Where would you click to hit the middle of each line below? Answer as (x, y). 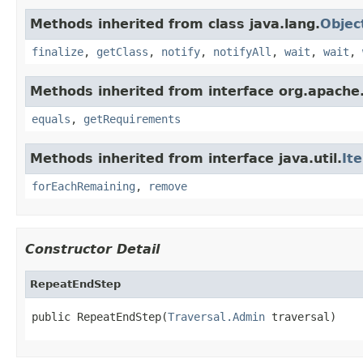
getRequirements (132, 119)
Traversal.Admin (216, 316)
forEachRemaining (83, 186)
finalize (58, 51)
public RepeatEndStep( (100, 316)
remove (168, 186)
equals (51, 119)
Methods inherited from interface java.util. (186, 158)
